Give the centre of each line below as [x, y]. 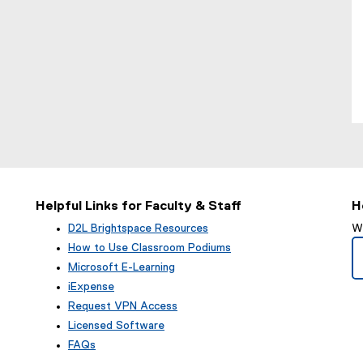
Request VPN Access [123, 306]
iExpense [91, 287]
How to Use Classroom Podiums [149, 248]
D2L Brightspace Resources [138, 228]
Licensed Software [116, 326]
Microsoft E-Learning [122, 267]
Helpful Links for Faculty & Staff [139, 206]
